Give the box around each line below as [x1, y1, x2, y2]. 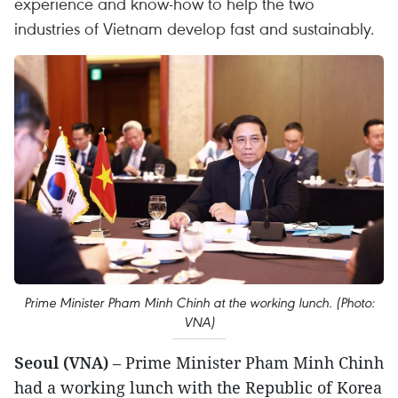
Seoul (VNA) [14, 351, 113, 373]
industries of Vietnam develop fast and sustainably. [14, 17, 375, 39]
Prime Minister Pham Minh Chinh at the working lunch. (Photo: [23, 293, 375, 311]
